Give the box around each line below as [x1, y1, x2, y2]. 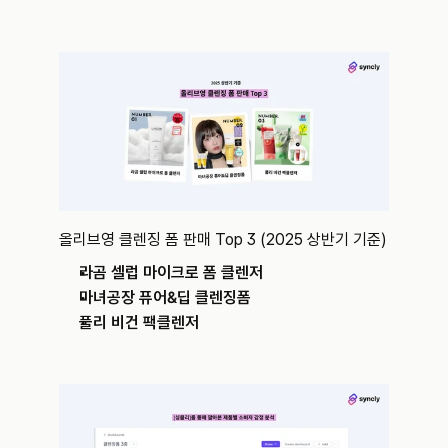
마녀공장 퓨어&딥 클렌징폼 [79, 287, 251, 307]
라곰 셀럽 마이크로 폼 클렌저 [79, 262, 263, 282]
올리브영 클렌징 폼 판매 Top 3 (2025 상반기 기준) [59, 229, 387, 249]
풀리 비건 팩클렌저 [79, 312, 199, 332]
